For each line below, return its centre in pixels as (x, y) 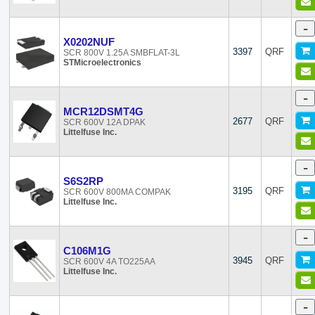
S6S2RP (84, 181)
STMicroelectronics (103, 63)
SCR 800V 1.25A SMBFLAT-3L (122, 53)
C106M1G (88, 251)
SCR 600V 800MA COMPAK (117, 192)
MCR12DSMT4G (104, 111)
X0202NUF (89, 42)
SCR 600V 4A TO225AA (110, 262)
